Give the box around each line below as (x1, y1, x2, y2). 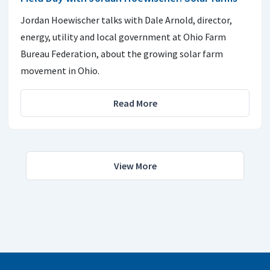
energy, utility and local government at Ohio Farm (20, 30, 226, 43)
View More (113, 159, 157, 172)
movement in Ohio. (20, 64, 99, 77)
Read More (113, 96, 157, 109)
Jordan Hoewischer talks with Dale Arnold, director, (20, 13, 232, 26)
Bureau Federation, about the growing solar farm (20, 47, 223, 60)
